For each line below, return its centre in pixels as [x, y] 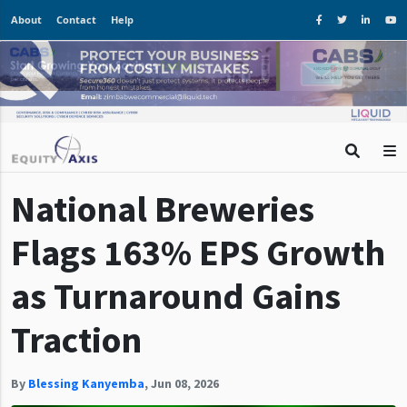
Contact [76, 20]
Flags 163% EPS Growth [198, 252]
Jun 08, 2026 [185, 383]
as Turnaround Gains [176, 296]
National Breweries [163, 208]
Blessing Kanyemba [86, 383]
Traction [76, 339]
